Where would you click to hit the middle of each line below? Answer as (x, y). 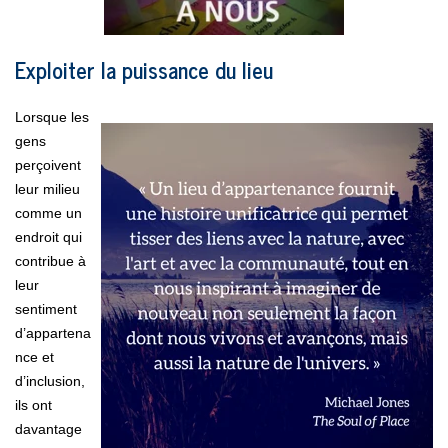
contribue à (50, 260)
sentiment (46, 308)
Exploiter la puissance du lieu (144, 69)
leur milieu (47, 188)
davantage (48, 428)
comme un (48, 212)
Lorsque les (52, 116)
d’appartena (53, 332)
